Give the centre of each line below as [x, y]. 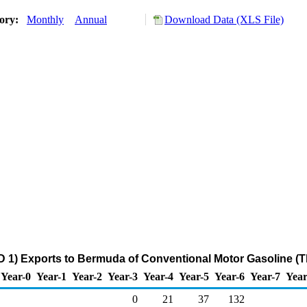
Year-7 [265, 277]
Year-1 [51, 277]
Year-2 [87, 277]
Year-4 [158, 277]
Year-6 [230, 277]
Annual [91, 20]
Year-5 [194, 277]
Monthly [45, 20]
